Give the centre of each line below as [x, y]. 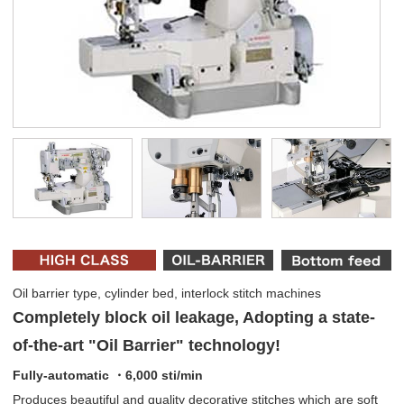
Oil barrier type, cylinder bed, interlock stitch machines [167, 294]
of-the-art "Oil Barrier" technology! [147, 346]
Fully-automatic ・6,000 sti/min [108, 375]
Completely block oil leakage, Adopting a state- [194, 318]
